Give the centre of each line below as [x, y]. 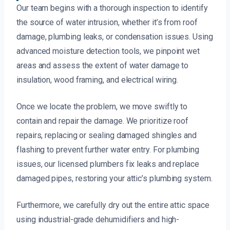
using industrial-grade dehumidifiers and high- [98, 220]
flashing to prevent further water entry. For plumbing [108, 150]
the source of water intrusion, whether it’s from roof [107, 23]
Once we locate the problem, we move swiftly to [102, 107]
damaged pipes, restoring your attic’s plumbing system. [114, 179]
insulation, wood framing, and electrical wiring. [98, 80]
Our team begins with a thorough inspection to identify [112, 8]
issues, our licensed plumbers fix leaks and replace [108, 164]
